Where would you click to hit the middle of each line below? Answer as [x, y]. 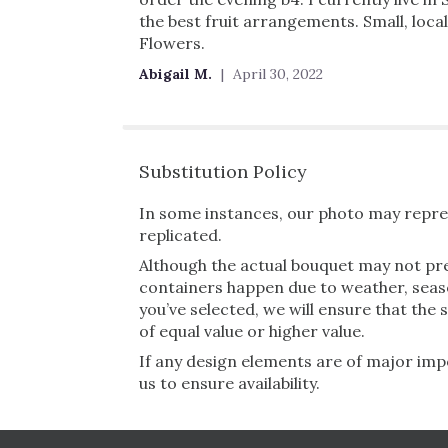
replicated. [180, 235]
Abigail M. [177, 74]
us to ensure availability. [229, 383]
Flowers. [172, 43]
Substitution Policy [223, 172]
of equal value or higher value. [252, 331]
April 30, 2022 [276, 74]
